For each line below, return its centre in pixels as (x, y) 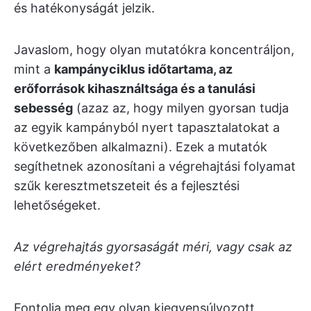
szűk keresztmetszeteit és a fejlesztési (127, 186)
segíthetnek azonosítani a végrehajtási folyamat (155, 166)
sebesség (43, 108)
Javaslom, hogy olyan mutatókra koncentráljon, (154, 50)
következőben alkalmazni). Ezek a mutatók (141, 147)
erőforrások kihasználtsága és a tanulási (135, 89)
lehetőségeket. (57, 205)
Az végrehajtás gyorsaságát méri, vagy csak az (153, 247)
